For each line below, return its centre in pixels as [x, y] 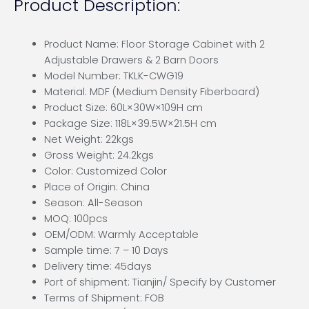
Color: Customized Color [105, 171]
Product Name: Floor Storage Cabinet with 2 [154, 44]
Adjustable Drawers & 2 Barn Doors [131, 60]
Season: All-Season [93, 203]
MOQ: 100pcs [76, 219]
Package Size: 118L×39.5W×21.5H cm [130, 123]
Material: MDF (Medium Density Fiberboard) [151, 92]
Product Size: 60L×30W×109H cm [123, 108]
